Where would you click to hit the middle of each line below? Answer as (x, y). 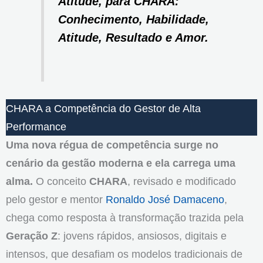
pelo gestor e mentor (56, 200)
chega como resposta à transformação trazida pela (125, 218)
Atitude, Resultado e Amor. (134, 38)
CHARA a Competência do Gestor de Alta (103, 109)
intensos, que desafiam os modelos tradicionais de (124, 254)
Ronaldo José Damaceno (165, 200)
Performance (36, 127)
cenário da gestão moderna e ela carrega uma (121, 163)
